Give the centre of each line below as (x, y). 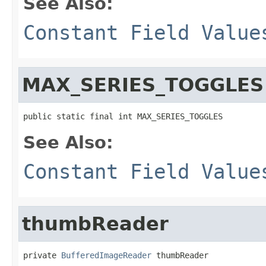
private (42, 255)
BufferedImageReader (106, 255)
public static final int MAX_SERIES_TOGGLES (123, 116)
